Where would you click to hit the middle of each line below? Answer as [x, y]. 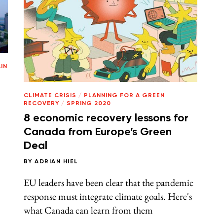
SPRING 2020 [89, 103]
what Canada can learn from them [88, 210]
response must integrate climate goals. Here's [108, 196]
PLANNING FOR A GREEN [124, 95]
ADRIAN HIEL [56, 162]
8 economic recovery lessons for [106, 119]
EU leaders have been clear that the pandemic [108, 182]
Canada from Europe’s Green [97, 132]
